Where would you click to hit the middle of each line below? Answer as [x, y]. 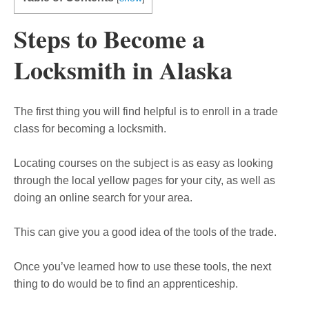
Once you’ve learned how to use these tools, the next [142, 267]
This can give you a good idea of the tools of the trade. [145, 232]
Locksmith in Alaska [123, 70]
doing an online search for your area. [103, 198]
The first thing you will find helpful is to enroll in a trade [146, 112]
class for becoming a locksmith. [90, 129]
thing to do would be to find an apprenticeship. [126, 284]
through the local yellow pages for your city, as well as [144, 181]
